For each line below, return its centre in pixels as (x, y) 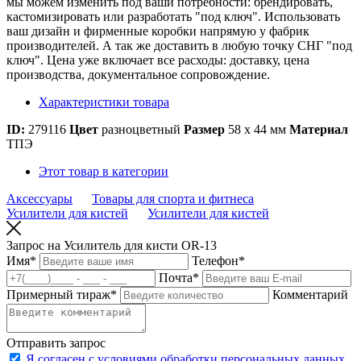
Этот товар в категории (104, 171)
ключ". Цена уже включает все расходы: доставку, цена (158, 60)
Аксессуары (39, 198)
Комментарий (310, 294)
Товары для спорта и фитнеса (173, 198)
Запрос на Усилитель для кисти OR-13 (112, 245)
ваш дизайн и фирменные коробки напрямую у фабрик (158, 31)
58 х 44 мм (257, 129)
